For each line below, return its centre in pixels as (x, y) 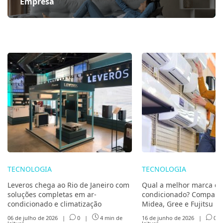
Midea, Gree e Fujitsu (177, 204)
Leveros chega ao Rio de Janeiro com (68, 185)
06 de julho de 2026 (33, 218)
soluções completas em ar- (52, 195)
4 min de (110, 218)
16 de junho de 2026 (169, 218)
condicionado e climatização (55, 204)
